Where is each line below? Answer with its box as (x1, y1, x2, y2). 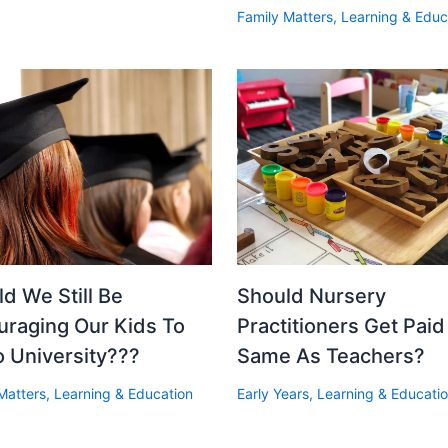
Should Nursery (236, 283, 386, 308)
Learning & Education (54, 384, 194, 402)
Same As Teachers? (236, 343, 425, 368)
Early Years (236, 384, 309, 402)
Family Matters (236, 7, 333, 25)
